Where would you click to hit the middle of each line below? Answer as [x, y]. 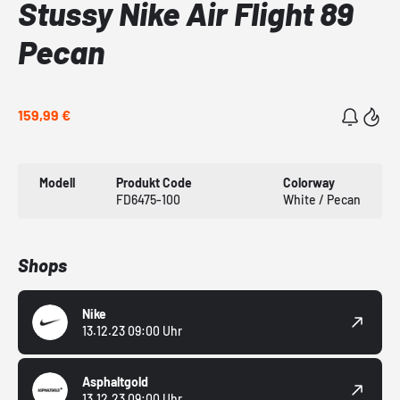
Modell [57, 183]
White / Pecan [321, 200]
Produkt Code [154, 183]
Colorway [308, 183]
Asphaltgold [115, 382]
